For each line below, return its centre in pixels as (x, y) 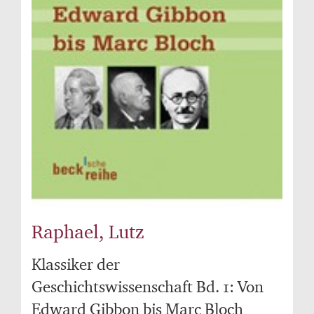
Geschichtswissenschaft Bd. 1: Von (148, 287)
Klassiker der (76, 264)
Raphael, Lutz (88, 232)
